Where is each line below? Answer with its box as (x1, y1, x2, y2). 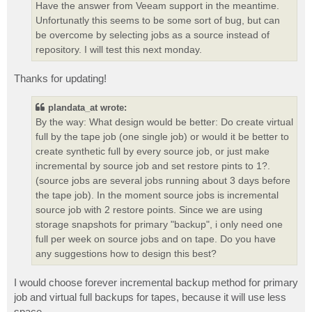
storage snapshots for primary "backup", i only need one (36, 218, 283, 230)
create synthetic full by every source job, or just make (36, 145, 270, 157)
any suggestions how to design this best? (36, 247, 217, 259)
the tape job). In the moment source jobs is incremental (36, 189, 279, 201)
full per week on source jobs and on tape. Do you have (36, 233, 276, 244)
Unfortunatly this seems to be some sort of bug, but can (36, 15, 280, 26)
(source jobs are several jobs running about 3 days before (36, 174, 290, 186)
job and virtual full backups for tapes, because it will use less (14, 290, 286, 303)
